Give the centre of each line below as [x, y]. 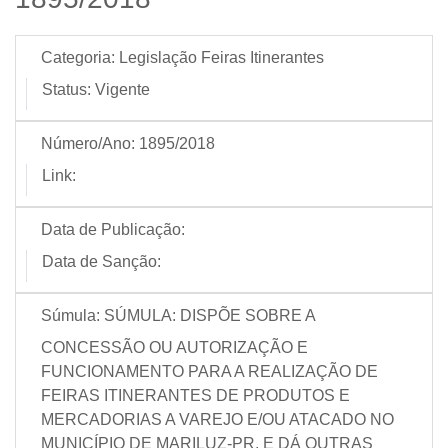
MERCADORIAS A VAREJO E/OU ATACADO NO [217, 419]
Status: [66, 89]
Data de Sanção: [101, 261]
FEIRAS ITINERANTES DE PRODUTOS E [195, 395]
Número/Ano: [88, 143]
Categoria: [78, 57]
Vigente [122, 89]
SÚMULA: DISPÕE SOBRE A [209, 315]
